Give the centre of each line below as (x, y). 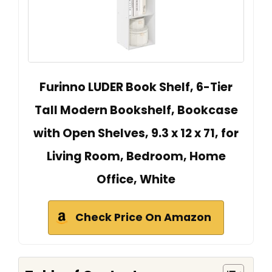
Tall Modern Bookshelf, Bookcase (136, 110)
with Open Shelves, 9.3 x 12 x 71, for (136, 134)
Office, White (136, 180)
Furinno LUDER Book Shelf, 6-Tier (136, 87)
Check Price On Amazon (143, 218)
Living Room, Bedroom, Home (136, 157)
